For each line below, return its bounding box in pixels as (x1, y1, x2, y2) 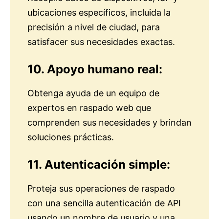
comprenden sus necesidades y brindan (27, 117, 192, 128)
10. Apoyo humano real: (27, 62, 162, 77)
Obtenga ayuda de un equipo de (27, 88, 159, 99)
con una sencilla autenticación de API (27, 198, 181, 209)
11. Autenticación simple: (27, 157, 170, 172)
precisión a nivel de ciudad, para (27, 22, 160, 33)
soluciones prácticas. (27, 132, 114, 143)
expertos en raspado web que (27, 103, 151, 113)
